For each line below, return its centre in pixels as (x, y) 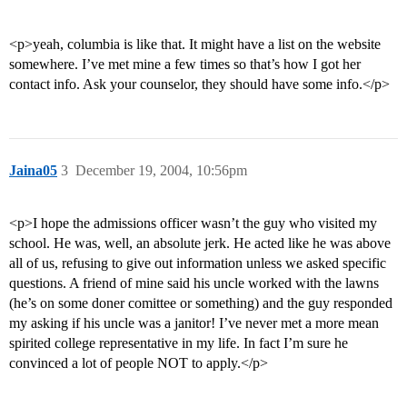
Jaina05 (33, 171)
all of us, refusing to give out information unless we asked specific (198, 263)
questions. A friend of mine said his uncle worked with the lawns (194, 283)
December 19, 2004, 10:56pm (161, 171)
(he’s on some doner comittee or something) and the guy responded (201, 303)
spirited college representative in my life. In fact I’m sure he (179, 343)
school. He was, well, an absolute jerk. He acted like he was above (200, 243)
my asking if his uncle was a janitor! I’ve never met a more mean (194, 323)
